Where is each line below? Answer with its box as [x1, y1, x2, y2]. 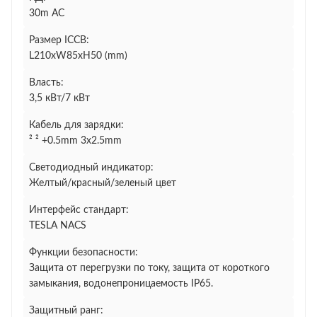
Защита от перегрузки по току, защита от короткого [29, 263, 270, 273]
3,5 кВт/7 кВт [29, 93, 90, 103]
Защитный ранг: [29, 306, 103, 316]
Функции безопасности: [29, 248, 138, 258]
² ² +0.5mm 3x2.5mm [29, 136, 122, 146]
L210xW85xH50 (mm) [29, 51, 127, 61]
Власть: [29, 78, 64, 88]
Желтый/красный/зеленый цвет [29, 178, 176, 188]
